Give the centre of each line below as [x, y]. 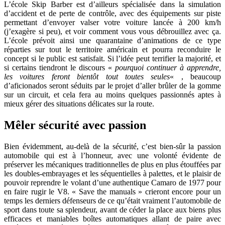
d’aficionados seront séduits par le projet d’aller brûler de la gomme [113, 85]
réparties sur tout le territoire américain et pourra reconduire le [113, 49]
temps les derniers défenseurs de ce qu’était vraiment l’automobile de [113, 200]
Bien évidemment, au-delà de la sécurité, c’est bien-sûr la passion [113, 146]
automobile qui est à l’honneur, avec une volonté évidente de [113, 155]
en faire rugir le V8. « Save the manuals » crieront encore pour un [113, 191]
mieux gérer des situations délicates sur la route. [79, 103]
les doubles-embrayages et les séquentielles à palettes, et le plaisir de [113, 173]
